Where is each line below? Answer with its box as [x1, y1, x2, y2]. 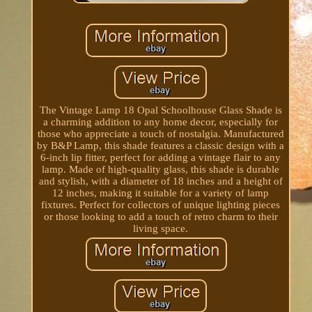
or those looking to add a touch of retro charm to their [43, 210, 278, 222]
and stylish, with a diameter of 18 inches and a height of [38, 175, 283, 187]
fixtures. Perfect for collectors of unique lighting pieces [41, 198, 281, 210]
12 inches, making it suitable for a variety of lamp [52, 187, 270, 198]
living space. [133, 222, 189, 234]
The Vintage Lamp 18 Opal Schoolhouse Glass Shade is [39, 104, 282, 116]
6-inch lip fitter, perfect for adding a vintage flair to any [40, 151, 281, 163]
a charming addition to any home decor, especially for [43, 116, 279, 127]
